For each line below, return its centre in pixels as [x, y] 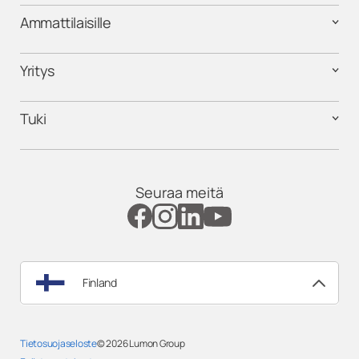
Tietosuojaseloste [58, 343]
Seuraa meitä [179, 192]
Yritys [37, 70]
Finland [100, 282]
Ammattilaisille [66, 22]
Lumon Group [157, 343]
